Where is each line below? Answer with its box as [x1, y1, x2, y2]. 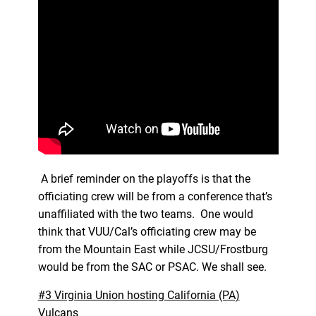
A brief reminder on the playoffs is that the [37, 171, 250, 186]
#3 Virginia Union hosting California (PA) [37, 288, 240, 302]
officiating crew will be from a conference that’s [37, 189, 272, 203]
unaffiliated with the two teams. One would [37, 207, 253, 221]
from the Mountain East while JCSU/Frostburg [37, 242, 268, 256]
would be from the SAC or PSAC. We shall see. [37, 260, 272, 274]
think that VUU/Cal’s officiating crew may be [37, 224, 256, 238]
